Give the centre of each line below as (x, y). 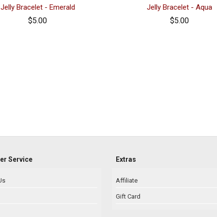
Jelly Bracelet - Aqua (179, 7)
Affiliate (127, 180)
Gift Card (128, 196)
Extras (126, 159)
